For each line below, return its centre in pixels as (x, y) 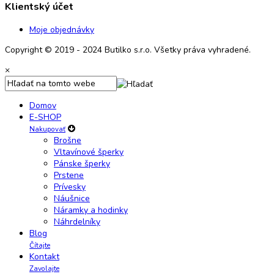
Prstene (69, 175)
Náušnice (72, 198)
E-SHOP (45, 117)
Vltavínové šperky (89, 152)
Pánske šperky (82, 163)
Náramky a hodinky (91, 210)
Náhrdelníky (77, 221)
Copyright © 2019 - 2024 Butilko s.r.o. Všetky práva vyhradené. (128, 50)
